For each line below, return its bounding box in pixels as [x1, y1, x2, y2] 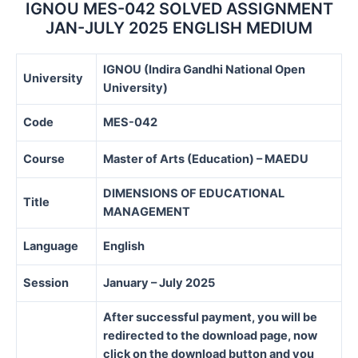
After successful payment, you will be [103, 310, 317, 325]
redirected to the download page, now [103, 328, 317, 344]
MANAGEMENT [103, 205, 190, 220]
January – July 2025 [103, 276, 215, 291]
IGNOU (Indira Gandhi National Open [103, 62, 305, 78]
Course [23, 152, 65, 167]
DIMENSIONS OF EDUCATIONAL [103, 186, 284, 201]
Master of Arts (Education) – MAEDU [103, 152, 308, 167]
